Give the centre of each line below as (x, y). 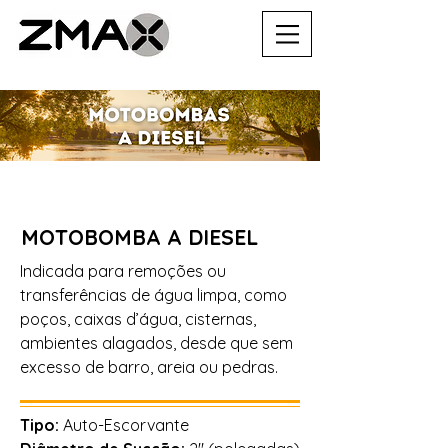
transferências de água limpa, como (153, 295)
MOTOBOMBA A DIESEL (139, 237)
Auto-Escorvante (126, 425)
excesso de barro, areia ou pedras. (149, 367)
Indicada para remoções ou (123, 271)
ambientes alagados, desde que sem (156, 343)
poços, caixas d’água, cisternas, (138, 319)
